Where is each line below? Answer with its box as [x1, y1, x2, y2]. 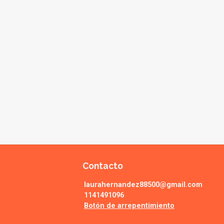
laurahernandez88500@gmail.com [84, 180, 202, 189]
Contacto [82, 160, 123, 171]
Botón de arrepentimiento [84, 201, 174, 210]
